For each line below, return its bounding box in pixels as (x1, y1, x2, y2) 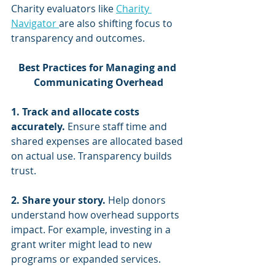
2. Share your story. (11, 193, 106, 207)
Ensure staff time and (65, 120, 169, 133)
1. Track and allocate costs (11, 105, 142, 118)
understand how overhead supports (11, 208, 182, 222)
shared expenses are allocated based (11, 134, 185, 148)
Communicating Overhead (33, 76, 163, 89)
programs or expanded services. (11, 252, 161, 266)
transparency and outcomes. (11, 31, 145, 45)
